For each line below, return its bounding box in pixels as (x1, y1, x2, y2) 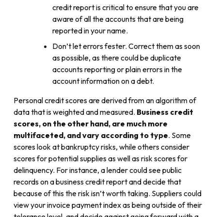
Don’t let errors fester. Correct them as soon (52, 41, 200, 51)
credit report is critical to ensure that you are (52, 2, 199, 13)
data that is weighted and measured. (14, 107, 137, 117)
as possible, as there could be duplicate (52, 53, 181, 63)
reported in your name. (52, 26, 128, 36)
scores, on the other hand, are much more (14, 119, 168, 129)
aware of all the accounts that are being (52, 14, 184, 24)
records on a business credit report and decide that (14, 177, 181, 187)
